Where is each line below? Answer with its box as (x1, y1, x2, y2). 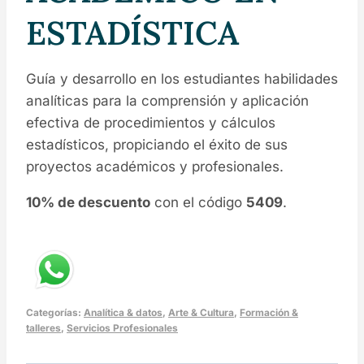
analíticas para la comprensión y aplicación (26, 92, 309, 109)
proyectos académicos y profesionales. (26, 158, 284, 175)
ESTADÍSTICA (26, 11, 239, 54)
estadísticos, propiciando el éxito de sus (26, 136, 288, 153)
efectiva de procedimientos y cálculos (26, 114, 275, 131)
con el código (150, 193, 246, 210)
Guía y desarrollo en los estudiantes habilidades (26, 70, 338, 87)
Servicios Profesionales (67, 321, 178, 334)
